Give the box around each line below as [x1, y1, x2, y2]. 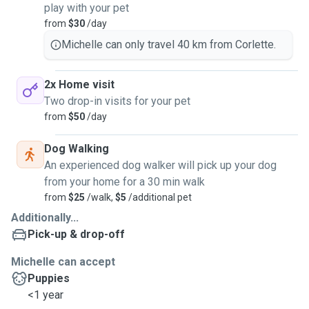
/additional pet [126, 192, 192, 203]
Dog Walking [44, 142, 109, 155]
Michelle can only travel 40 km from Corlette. [61, 38, 276, 51]
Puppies [28, 272, 70, 285]
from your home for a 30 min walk [44, 175, 205, 188]
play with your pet [44, 1, 129, 14]
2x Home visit [44, 78, 114, 91]
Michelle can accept [11, 255, 115, 268]
